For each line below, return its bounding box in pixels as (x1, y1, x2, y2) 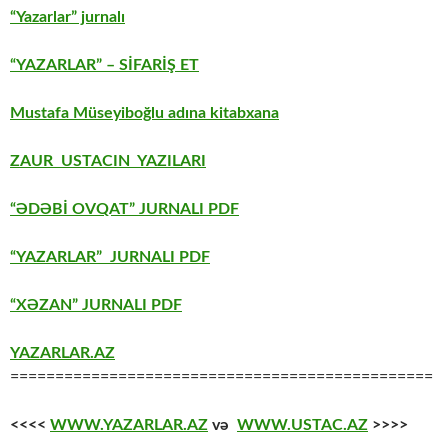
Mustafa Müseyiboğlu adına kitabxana (10, 105, 279, 122)
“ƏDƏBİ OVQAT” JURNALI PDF (10, 201, 239, 218)
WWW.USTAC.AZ (237, 417, 368, 434)
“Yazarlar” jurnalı (10, 9, 125, 26)
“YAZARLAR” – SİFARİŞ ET (10, 57, 199, 74)
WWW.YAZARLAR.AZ (50, 417, 208, 434)
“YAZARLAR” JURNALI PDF (10, 249, 210, 266)
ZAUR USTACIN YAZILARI (10, 153, 206, 170)
